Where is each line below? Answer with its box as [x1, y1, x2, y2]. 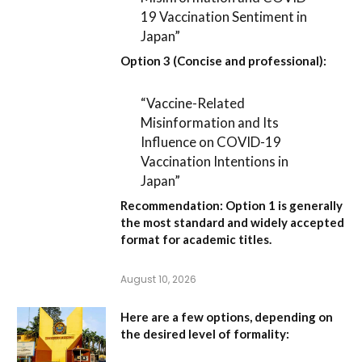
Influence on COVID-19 [141, 133, 282, 150]
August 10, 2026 [120, 271, 196, 286]
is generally [276, 197, 343, 213]
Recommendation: [120, 197, 223, 213]
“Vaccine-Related [141, 94, 246, 112]
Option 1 [225, 197, 276, 213]
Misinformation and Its [141, 113, 280, 131]
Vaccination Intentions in [141, 152, 289, 170]
